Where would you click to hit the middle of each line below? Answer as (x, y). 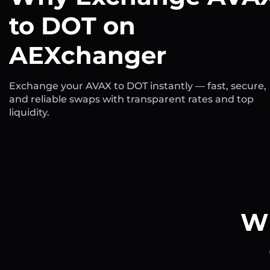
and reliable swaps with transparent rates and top (131, 99)
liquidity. (29, 112)
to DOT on (72, 25)
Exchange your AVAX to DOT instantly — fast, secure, (138, 86)
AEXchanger (88, 55)
